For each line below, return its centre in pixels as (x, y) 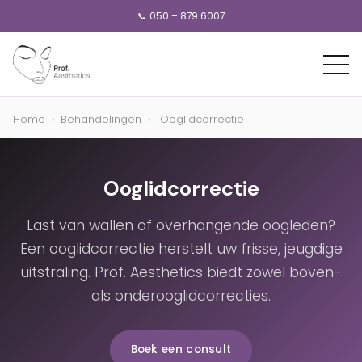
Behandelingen (101, 119)
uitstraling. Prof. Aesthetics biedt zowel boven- (181, 272)
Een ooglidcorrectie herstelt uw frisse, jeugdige (181, 249)
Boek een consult (181, 349)
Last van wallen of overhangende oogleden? (181, 225)
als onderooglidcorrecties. (181, 296)
